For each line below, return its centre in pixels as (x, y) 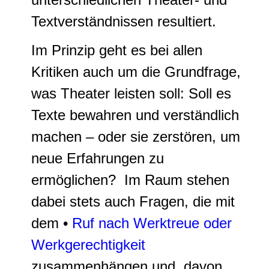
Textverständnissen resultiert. (124, 21)
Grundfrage (201, 72)
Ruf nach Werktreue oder (152, 223)
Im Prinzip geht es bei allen (117, 50)
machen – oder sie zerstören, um (136, 137)
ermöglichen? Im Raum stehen (130, 180)
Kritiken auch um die (98, 72)
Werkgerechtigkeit (88, 245)
